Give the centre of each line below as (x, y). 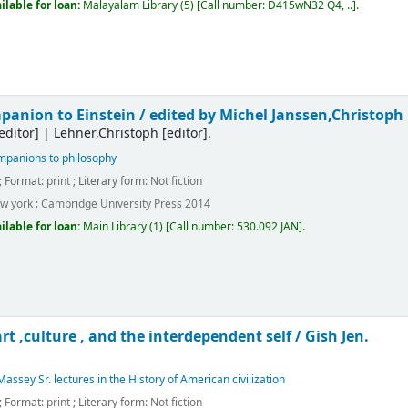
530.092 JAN (268, 227)
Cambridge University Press (112, 204)
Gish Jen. (337, 337)
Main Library (115, 227)
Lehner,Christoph (107, 134)
